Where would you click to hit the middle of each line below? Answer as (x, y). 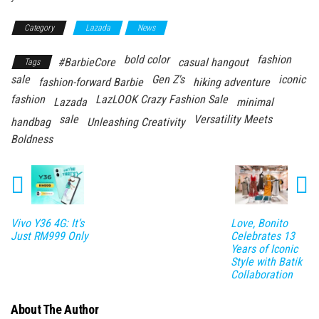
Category (39, 27)
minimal (255, 102)
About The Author (55, 310)
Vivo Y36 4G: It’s (47, 224)
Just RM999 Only (49, 236)
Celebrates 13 (262, 236)
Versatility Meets (233, 119)
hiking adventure (231, 82)
